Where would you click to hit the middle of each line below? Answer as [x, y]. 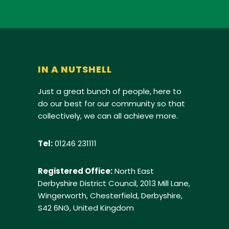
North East [133, 171]
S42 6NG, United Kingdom [86, 208]
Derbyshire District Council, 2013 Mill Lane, [114, 183]
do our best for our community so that [111, 103]
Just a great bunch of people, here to [110, 91]
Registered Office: [75, 171]
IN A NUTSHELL [75, 69]
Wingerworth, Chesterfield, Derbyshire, [110, 195]
